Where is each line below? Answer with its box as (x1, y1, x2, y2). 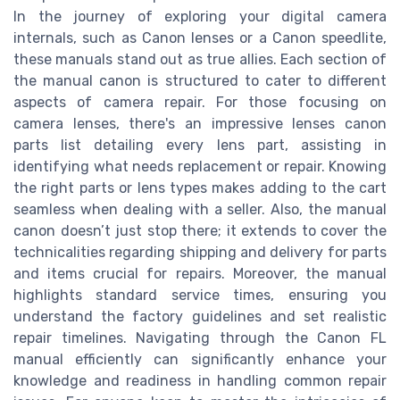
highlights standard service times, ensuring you (13, 286, 387, 304)
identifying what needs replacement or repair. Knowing (13, 157, 387, 175)
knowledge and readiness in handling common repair (13, 371, 387, 389)
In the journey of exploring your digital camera (13, 7, 387, 25)
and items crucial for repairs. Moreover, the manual (13, 264, 387, 282)
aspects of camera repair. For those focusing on (13, 93, 387, 111)
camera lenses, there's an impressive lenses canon (13, 114, 387, 132)
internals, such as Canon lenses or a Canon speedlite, (13, 29, 387, 46)
